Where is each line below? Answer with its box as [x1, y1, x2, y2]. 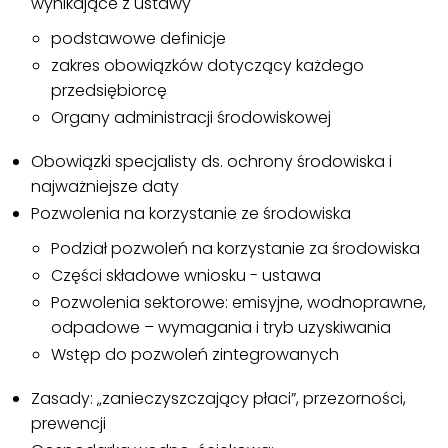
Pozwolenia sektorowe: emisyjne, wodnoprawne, [51, 291, 427, 315]
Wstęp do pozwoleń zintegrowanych [51, 343, 340, 367]
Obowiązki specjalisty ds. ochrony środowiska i [31, 150, 393, 174]
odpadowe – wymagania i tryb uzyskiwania [51, 316, 392, 340]
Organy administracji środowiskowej [51, 106, 332, 130]
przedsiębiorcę [51, 79, 168, 103]
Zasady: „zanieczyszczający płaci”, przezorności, [31, 387, 407, 411]
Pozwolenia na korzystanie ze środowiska [31, 202, 352, 226]
